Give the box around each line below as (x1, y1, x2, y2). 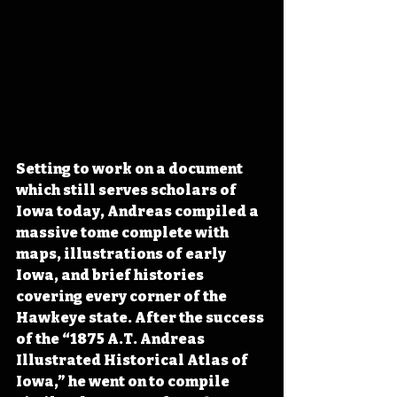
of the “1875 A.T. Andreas (16, 331, 207, 348)
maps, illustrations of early (16, 245, 229, 263)
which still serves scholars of (16, 182, 239, 199)
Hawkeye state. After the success (16, 309, 267, 327)
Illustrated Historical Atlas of (16, 352, 251, 370)
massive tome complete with (16, 224, 231, 242)
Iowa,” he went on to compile (16, 373, 232, 391)
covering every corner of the (16, 288, 230, 306)
